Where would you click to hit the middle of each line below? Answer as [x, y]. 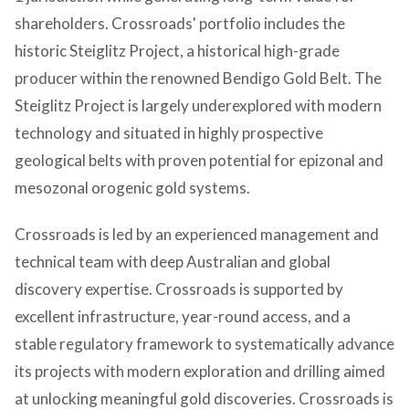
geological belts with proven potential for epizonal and [199, 160]
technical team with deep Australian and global [173, 261]
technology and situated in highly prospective [169, 132]
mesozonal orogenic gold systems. [132, 187]
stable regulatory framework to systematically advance [204, 343]
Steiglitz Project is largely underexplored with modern [198, 105]
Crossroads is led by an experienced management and [197, 234]
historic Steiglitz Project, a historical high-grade [177, 50]
